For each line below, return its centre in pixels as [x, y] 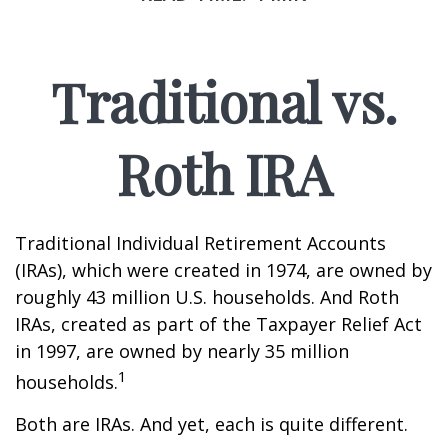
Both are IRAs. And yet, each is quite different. [211, 424]
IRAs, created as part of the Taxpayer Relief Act [218, 324]
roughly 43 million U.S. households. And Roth [207, 297]
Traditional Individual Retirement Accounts [200, 243]
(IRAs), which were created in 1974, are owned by [223, 270]
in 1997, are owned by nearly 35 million [182, 351]
